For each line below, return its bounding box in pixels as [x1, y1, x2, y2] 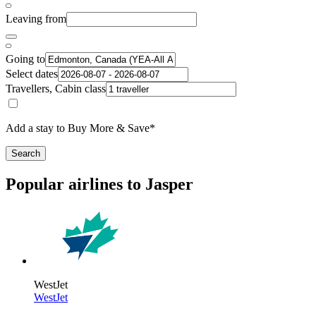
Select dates [6, 67, 58, 80]
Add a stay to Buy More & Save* [6, 121, 155, 134]
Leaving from [6, 12, 66, 25]
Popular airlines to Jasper [6, 174, 193, 193]
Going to [6, 52, 45, 65]
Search [11, 147, 40, 159]
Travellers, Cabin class [6, 82, 106, 95]
